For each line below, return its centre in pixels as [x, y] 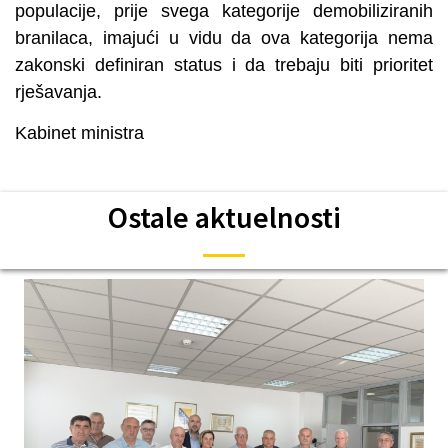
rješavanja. [58, 91]
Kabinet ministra [79, 132]
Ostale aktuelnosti [224, 217]
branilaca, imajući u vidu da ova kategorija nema [224, 37]
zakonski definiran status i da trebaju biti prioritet [224, 64]
